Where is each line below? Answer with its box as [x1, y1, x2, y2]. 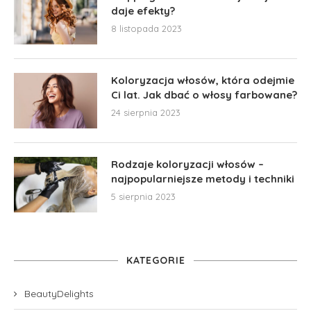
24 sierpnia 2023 [111, 106, 180, 118]
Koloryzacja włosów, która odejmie [111, 73, 294, 87]
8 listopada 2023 [111, 22, 182, 34]
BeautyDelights [24, 287, 94, 300]
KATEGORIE [126, 253, 185, 267]
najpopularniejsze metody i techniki [111, 171, 294, 185]
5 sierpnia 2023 [111, 190, 176, 202]
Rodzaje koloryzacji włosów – [111, 157, 264, 171]
